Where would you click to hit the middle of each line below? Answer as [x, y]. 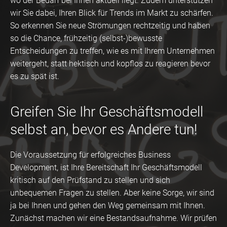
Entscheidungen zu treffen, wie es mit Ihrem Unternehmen [112, 51]
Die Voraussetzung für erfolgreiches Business [90, 155]
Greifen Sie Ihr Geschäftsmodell [107, 111]
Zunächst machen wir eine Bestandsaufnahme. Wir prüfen [113, 218]
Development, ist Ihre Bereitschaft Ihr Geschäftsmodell [106, 167]
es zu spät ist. [35, 76]
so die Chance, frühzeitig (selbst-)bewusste [86, 38]
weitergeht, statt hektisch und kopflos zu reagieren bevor [110, 63]
